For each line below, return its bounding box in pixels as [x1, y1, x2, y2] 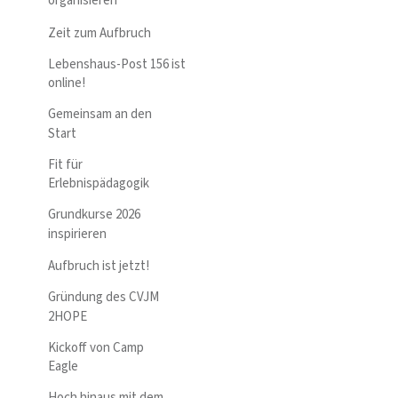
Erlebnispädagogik [48, 174, 149, 194]
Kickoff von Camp [48, 338, 144, 357]
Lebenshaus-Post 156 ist [48, 54, 186, 74]
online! [48, 74, 85, 93]
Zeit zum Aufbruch [48, 23, 151, 43]
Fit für [48, 155, 83, 174]
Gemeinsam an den [48, 105, 152, 124]
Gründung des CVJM [48, 288, 159, 307]
